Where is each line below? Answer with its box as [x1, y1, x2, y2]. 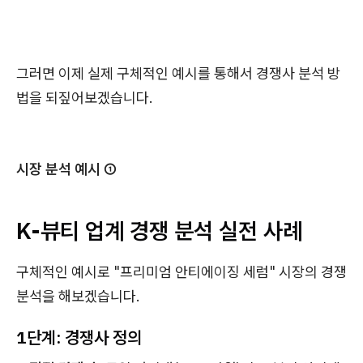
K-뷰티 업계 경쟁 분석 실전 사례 [16, 215, 302, 246]
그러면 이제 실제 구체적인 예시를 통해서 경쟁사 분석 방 [16, 63, 340, 83]
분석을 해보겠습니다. [16, 286, 140, 305]
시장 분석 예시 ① [16, 159, 117, 178]
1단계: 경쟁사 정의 [16, 325, 142, 348]
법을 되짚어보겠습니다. [16, 88, 153, 107]
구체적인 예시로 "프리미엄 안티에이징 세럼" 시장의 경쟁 [16, 262, 347, 281]
